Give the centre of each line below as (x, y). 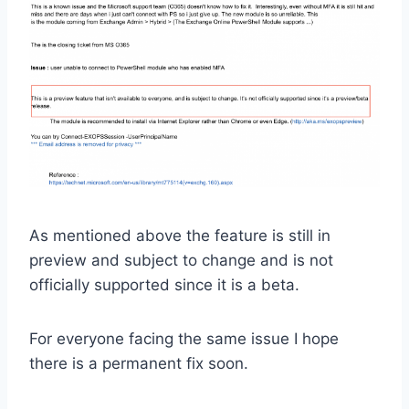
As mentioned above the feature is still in (180, 236)
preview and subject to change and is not (181, 261)
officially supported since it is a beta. (164, 285)
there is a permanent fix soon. (139, 364)
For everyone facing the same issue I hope (184, 339)
